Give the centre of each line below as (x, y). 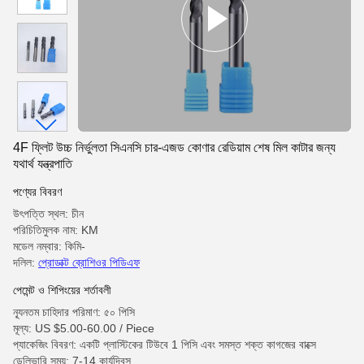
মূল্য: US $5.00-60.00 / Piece (84, 328)
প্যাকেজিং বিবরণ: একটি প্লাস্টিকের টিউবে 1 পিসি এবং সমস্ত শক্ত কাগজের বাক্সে (165, 344)
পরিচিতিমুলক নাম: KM (56, 230)
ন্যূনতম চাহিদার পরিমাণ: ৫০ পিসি (74, 312)
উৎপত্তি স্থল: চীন (48, 214)
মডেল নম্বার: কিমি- (49, 246)
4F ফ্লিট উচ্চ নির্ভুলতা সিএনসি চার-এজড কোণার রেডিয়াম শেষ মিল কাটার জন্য (174, 147)
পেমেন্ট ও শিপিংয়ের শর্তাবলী (62, 290)
